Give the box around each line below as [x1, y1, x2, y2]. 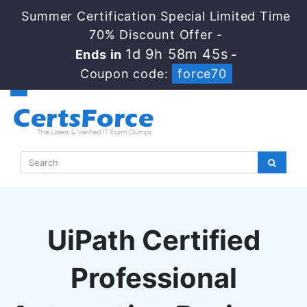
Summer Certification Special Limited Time [21, 9, 291, 23]
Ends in [75, 47, 125, 62]
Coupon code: [79, 66, 173, 81]
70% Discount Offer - [89, 27, 223, 42]
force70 [177, 66, 227, 81]
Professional [70, 261, 237, 295]
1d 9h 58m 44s [125, 46, 228, 62]
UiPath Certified [47, 223, 260, 257]
